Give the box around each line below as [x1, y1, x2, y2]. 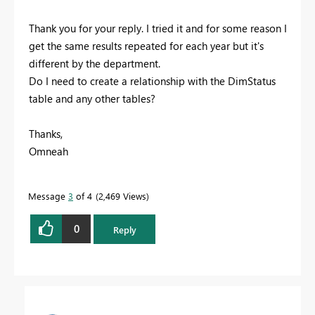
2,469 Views [98, 189, 146, 202]
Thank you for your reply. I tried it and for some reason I [29, 20, 287, 35]
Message [28, 189, 68, 202]
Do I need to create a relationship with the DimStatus [29, 73, 276, 88]
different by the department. [29, 56, 163, 70]
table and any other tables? [29, 91, 158, 105]
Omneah [29, 143, 68, 158]
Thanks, [29, 126, 63, 141]
